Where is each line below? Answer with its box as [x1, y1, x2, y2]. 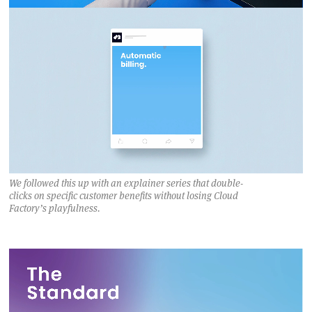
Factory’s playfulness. [9, 201, 100, 214]
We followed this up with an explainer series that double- [9, 176, 243, 189]
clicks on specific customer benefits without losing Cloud [9, 189, 238, 202]
